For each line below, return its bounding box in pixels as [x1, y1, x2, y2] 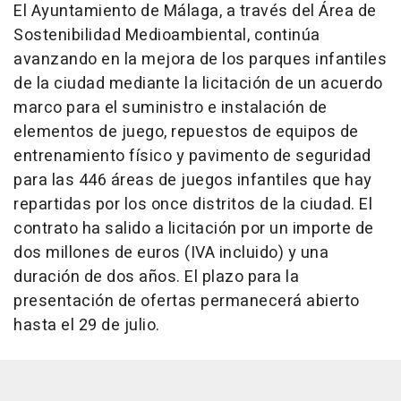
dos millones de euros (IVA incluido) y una [13, 241, 328, 266]
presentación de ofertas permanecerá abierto [13, 289, 360, 314]
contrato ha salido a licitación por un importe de [13, 217, 374, 242]
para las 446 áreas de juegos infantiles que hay [13, 168, 372, 193]
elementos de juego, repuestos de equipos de [13, 120, 359, 145]
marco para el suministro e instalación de [13, 96, 328, 121]
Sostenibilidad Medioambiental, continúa [13, 23, 320, 48]
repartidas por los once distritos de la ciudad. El [13, 192, 372, 218]
